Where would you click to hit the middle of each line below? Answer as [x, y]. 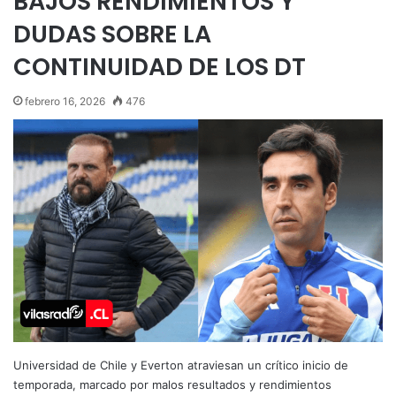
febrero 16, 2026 [65, 101]
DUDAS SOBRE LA [112, 34]
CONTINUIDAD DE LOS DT [160, 66]
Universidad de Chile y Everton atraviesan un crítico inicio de [181, 365]
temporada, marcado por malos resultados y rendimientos [172, 384]
